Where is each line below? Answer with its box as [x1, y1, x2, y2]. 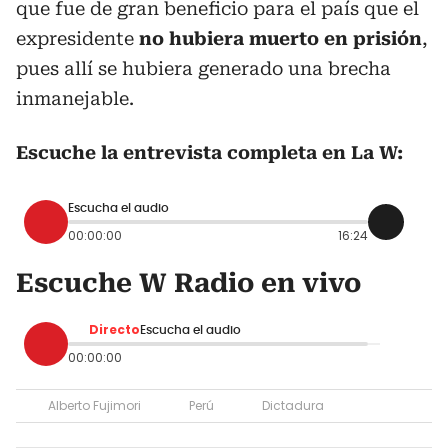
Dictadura [262, 396, 324, 414]
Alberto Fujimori [48, 396, 141, 414]
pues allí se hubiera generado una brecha [16, 57, 391, 79]
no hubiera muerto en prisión [134, 27, 422, 49]
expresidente [16, 27, 134, 49]
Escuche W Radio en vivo [16, 267, 361, 298]
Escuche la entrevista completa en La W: [16, 141, 403, 163]
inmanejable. [16, 87, 134, 109]
